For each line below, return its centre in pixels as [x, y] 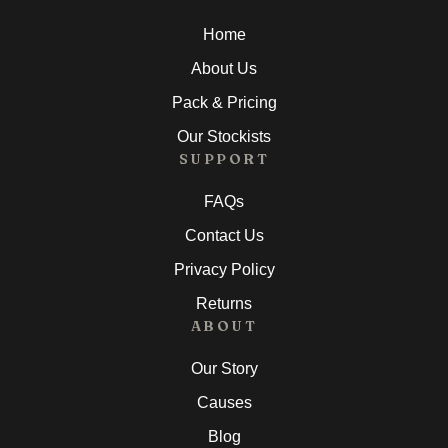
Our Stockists [224, 137]
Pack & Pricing [224, 103]
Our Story [224, 369]
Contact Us [224, 236]
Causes [224, 403]
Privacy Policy [224, 270]
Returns [224, 304]
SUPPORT [224, 159]
